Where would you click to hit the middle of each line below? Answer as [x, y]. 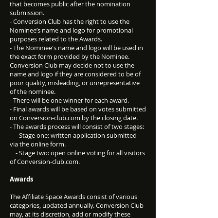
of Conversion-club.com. [45, 162]
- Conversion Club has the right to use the [70, 21]
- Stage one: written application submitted [73, 135]
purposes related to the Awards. [56, 39]
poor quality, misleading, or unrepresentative [75, 83]
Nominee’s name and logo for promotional [71, 30]
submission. [27, 13]
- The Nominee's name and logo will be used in [76, 48]
